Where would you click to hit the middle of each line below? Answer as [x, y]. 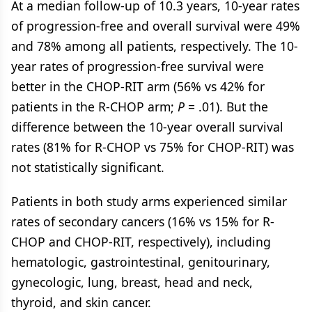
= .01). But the [228, 107]
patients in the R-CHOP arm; [94, 107]
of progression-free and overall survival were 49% [156, 26]
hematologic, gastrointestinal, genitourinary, [141, 262]
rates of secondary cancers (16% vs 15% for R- [143, 221]
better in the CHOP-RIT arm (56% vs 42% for [138, 86]
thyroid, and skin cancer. [81, 302]
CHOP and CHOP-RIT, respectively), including [141, 242]
